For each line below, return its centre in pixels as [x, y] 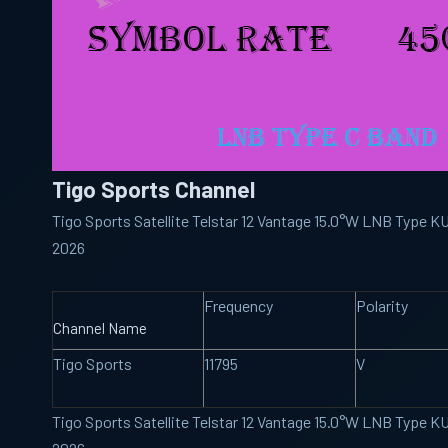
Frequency [238, 305]
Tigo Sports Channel [153, 189]
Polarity [382, 305]
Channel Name [100, 328]
